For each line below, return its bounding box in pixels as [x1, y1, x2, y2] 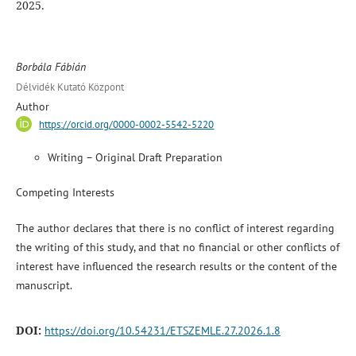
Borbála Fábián [15, 59, 86, 74]
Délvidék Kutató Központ [15, 79, 124, 94]
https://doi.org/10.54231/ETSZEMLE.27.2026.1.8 [44, 323, 281, 338]
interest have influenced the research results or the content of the [15, 258, 337, 273]
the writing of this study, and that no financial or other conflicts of [15, 239, 339, 254]
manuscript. [15, 277, 72, 292]
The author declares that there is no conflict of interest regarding [15, 220, 335, 235]
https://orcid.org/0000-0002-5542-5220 [39, 117, 215, 131]
